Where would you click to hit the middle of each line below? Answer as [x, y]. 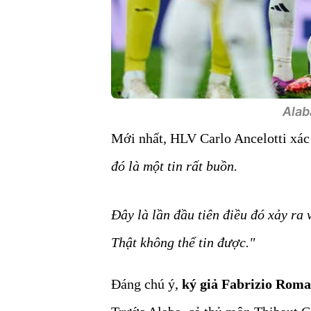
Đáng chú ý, [146, 284]
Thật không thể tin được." [183, 242]
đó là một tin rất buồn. [174, 166]
